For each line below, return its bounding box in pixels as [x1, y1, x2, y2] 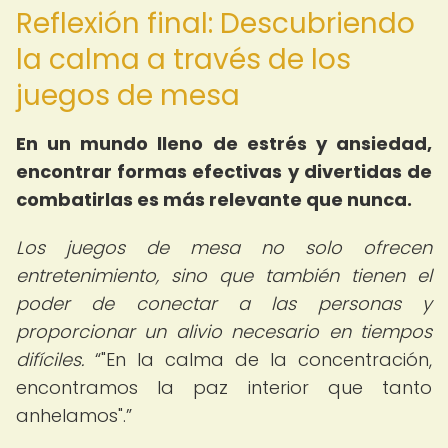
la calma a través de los [16, 40, 351, 79]
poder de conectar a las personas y [16, 291, 432, 316]
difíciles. [16, 347, 84, 372]
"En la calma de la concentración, [101, 347, 432, 372]
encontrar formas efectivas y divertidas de [16, 159, 432, 184]
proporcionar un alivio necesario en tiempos [16, 319, 432, 344]
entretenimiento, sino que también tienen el [16, 263, 432, 288]
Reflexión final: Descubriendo [16, 4, 415, 43]
